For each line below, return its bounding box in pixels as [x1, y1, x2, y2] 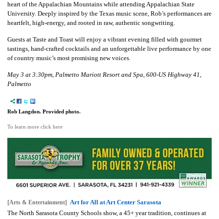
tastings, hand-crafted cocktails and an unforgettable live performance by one [7, 44, 211, 52]
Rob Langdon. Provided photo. [7, 108, 81, 114]
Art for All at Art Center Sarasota [70, 198, 161, 206]
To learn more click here [7, 123, 63, 130]
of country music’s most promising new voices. [7, 54, 131, 62]
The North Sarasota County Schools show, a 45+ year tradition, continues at [7, 209, 206, 217]
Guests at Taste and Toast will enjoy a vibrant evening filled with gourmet [7, 35, 202, 43]
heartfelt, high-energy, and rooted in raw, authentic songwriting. [7, 19, 175, 26]
